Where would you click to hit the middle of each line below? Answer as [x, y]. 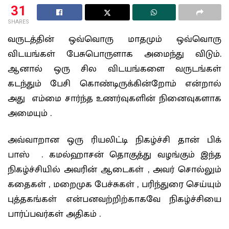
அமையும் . [30, 114]
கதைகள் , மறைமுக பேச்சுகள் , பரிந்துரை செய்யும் [114, 184]
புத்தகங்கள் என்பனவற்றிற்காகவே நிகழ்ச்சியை [114, 199]
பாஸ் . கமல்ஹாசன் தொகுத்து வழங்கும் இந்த [114, 155]
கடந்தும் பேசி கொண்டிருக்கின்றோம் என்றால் [114, 84]
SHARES [18, 22]
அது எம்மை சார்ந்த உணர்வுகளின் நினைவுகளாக [114, 99]
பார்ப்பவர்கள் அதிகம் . [54, 214]
